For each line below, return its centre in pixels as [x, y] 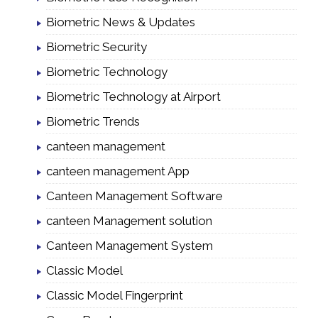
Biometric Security [97, 46]
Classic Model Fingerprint [115, 295]
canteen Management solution [129, 220]
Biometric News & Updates [121, 22]
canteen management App [118, 171]
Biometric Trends [93, 121]
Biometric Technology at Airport [133, 96]
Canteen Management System [130, 245]
